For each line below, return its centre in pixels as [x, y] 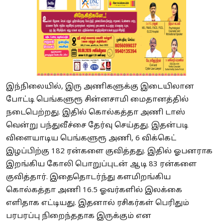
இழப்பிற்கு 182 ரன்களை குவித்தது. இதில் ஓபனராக [109, 152]
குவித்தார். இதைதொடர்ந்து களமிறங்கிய [88, 178]
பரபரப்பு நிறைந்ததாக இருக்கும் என [79, 217]
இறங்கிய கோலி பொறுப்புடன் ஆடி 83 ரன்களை [101, 165]
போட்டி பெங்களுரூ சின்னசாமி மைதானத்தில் [97, 100]
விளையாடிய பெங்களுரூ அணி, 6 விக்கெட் [91, 139]
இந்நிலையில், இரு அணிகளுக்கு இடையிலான [100, 87]
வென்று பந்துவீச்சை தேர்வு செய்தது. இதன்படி [97, 126]
